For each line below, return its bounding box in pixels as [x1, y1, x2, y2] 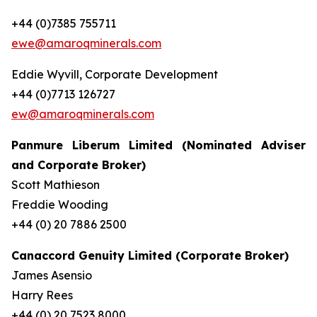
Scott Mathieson [11, 177, 100, 192]
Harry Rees [11, 287, 73, 302]
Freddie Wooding [11, 197, 108, 212]
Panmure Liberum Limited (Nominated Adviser [11, 137, 306, 152]
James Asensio [11, 267, 92, 282]
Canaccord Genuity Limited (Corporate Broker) [11, 248, 289, 263]
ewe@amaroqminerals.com [11, 35, 161, 50]
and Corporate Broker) [11, 157, 146, 172]
